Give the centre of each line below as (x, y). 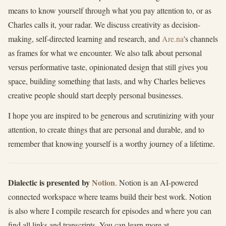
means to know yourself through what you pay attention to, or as (110, 10)
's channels (201, 39)
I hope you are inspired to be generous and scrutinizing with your (111, 115)
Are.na (173, 39)
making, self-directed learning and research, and (85, 39)
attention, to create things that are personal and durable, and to (106, 129)
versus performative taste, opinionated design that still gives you (108, 67)
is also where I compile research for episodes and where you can (110, 211)
